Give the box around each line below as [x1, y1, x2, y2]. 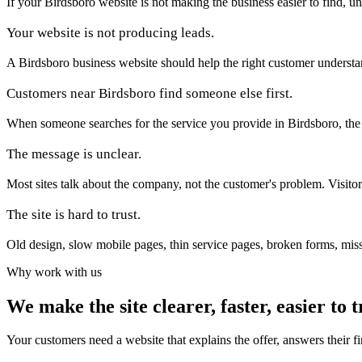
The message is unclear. [6, 145, 141, 162]
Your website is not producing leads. [6, 24, 214, 40]
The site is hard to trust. [6, 206, 141, 222]
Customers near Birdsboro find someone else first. [6, 85, 293, 101]
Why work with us [6, 264, 102, 279]
